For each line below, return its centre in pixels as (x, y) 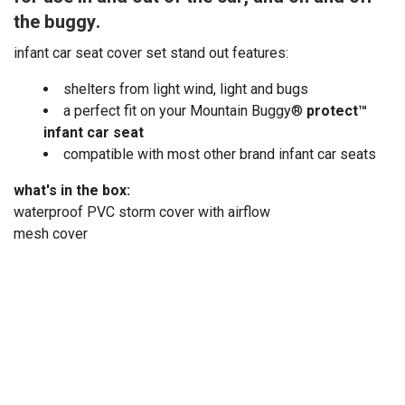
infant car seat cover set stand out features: (151, 52)
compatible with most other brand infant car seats (220, 154)
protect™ (337, 110)
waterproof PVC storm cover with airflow (142, 212)
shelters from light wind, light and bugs (186, 89)
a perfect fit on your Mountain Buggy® (185, 110)
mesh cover (51, 233)
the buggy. (57, 22)
